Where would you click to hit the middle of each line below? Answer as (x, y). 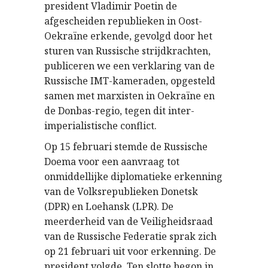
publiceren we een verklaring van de (130, 66)
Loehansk (108, 206)
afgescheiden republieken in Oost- (123, 21)
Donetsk (179, 191)
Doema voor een (83, 161)
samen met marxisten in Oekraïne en (130, 95)
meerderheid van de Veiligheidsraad (129, 221)
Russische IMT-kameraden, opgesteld (130, 80)
